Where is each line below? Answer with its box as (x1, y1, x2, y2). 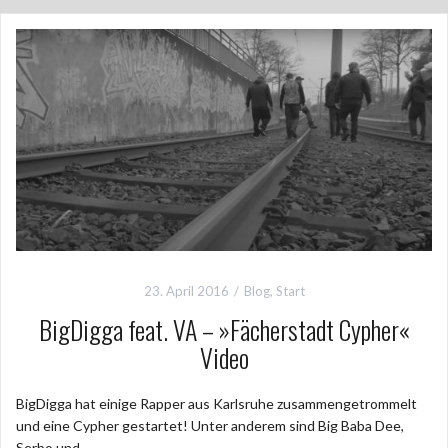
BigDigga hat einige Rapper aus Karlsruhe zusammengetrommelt (16, 394, 417, 412)
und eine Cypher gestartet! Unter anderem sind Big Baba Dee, (16, 416, 404, 434)
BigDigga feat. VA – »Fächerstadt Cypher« (38, 309, 410, 349)
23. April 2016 (143, 282, 229, 299)
